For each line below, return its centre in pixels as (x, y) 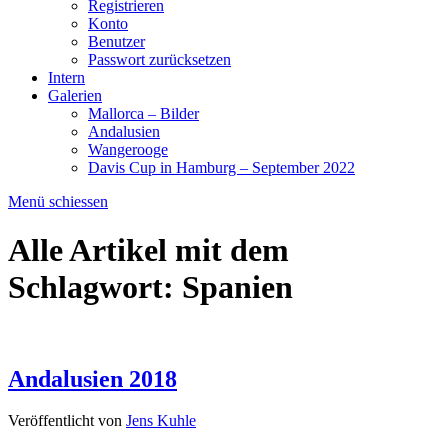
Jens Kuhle (161, 421)
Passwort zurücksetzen (159, 59)
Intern (66, 77)
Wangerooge (128, 149)
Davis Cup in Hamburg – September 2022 (221, 167)
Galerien (75, 95)
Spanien (237, 287)
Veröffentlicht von (67, 421)
